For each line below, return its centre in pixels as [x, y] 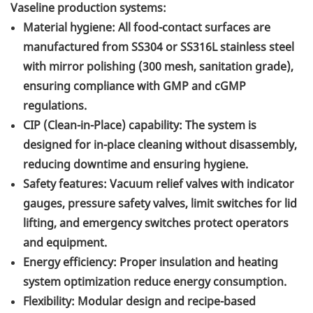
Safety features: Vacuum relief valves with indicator [159, 184]
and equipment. [65, 243]
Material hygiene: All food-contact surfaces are [147, 28]
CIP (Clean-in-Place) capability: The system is [140, 125]
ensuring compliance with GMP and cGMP [134, 86]
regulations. [55, 106]
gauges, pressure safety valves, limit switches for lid [160, 204]
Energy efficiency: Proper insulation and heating [151, 262]
